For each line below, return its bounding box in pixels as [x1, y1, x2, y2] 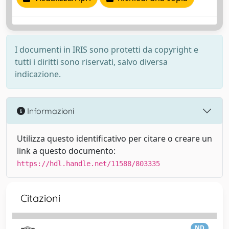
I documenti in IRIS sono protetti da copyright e [15, 44, 198, 55]
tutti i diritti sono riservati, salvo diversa [15, 56, 168, 67]
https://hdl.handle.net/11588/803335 [17, 159, 160, 168]
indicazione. [15, 68, 61, 80]
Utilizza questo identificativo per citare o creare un [17, 133, 212, 144]
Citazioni [20, 192, 60, 204]
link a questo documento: [17, 145, 116, 156]
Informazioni [25, 105, 74, 116]
